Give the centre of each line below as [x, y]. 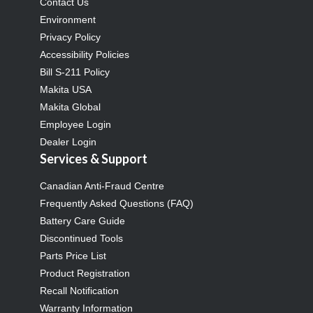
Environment [68, 19]
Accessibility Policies [85, 54]
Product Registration [85, 273]
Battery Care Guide [83, 220]
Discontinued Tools [82, 238]
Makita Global [71, 107]
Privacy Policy [71, 37]
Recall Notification [80, 290]
